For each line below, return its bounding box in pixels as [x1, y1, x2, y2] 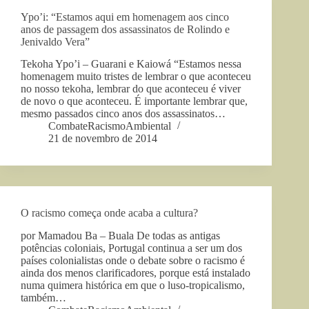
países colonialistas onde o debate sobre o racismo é [21, 255, 245, 267]
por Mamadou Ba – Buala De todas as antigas [21, 230, 220, 242]
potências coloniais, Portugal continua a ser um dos [21, 242, 242, 255]
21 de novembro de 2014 [48, 132, 157, 145]
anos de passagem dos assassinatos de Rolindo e [21, 23, 230, 35]
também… [21, 292, 66, 304]
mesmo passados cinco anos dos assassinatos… [21, 108, 226, 120]
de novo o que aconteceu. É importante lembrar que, [21, 95, 248, 108]
